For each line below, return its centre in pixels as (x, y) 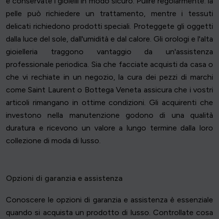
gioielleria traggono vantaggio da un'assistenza (109, 52)
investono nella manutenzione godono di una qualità (109, 115)
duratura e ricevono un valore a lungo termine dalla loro (109, 128)
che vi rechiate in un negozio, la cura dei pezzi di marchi (109, 77)
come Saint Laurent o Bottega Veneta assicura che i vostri (109, 90)
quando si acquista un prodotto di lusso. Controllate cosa (109, 213)
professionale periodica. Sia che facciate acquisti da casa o (109, 65)
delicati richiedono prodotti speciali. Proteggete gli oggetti (109, 26)
